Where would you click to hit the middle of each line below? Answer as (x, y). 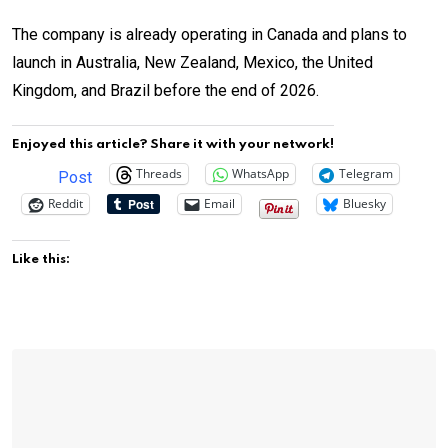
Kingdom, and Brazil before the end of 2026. (165, 90)
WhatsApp (260, 174)
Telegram (366, 174)
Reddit (65, 204)
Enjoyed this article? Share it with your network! (173, 144)
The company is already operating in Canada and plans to (209, 34)
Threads (159, 174)
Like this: (41, 259)
